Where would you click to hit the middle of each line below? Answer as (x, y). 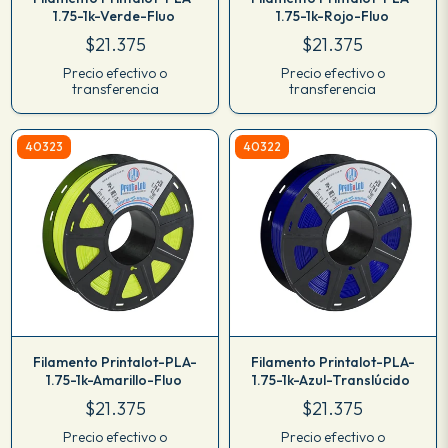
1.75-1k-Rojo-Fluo (332, 15)
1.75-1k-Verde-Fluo (115, 15)
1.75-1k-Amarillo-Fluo (115, 379)
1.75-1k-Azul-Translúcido (333, 379)
